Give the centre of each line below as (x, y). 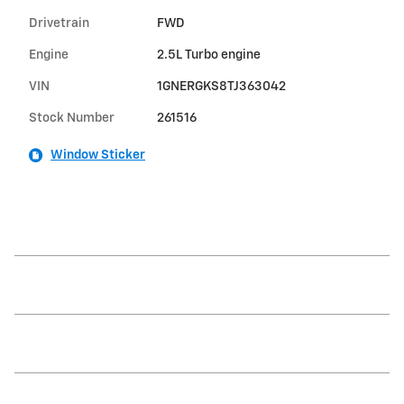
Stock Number (72, 119)
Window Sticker (98, 156)
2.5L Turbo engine (208, 55)
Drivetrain (59, 24)
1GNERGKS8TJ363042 (221, 87)
